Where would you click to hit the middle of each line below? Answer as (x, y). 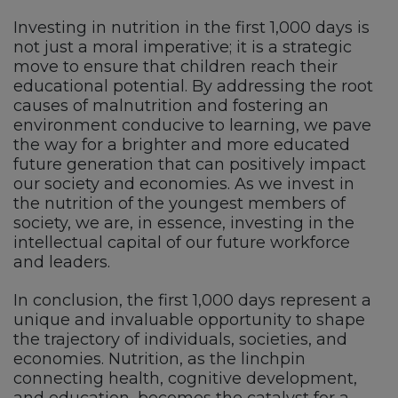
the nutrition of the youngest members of (179, 203)
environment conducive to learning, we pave (192, 125)
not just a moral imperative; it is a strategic (183, 47)
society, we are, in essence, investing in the (184, 223)
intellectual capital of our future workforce (182, 242)
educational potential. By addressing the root (193, 86)
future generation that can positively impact (190, 164)
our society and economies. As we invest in (184, 183)
